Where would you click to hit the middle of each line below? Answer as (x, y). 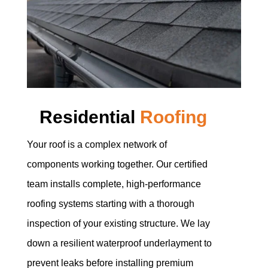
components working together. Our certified (117, 165)
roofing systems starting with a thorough (110, 204)
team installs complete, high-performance (114, 184)
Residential (90, 117)
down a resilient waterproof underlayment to (119, 243)
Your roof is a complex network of (97, 145)
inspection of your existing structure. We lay (118, 224)
